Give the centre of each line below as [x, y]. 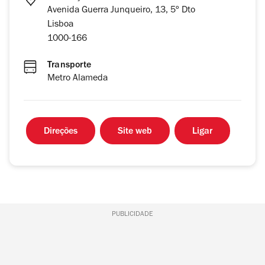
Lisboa [60, 25]
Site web [135, 132]
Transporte [69, 66]
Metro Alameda [77, 79]
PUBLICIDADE [132, 215]
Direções [61, 132]
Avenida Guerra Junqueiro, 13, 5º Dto [121, 11]
